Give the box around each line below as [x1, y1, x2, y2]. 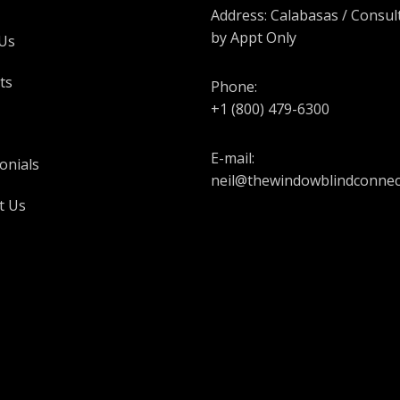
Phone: [211, 77, 257, 97]
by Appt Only [211, 28, 296, 48]
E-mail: [211, 148, 254, 169]
